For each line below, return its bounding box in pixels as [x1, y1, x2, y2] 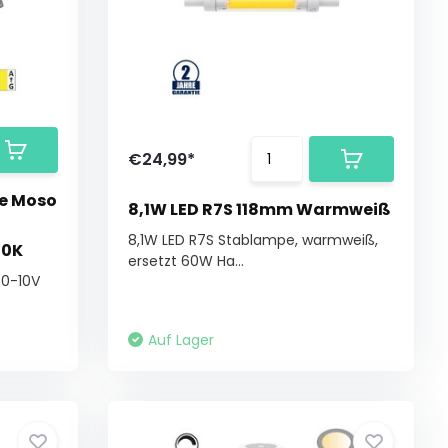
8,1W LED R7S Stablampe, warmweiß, [128, 230, 379, 250]
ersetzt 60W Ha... [128, 251, 245, 271]
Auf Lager [148, 330, 215, 350]
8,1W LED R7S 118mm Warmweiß [128, 198, 392, 221]
